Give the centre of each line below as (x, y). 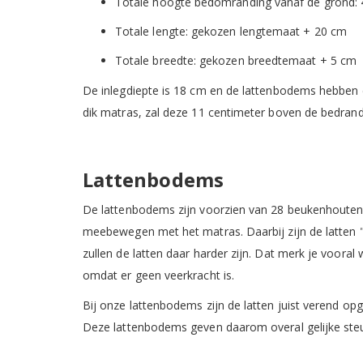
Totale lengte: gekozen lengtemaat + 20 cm (231, 31)
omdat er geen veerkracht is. (160, 275)
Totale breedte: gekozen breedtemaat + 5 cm (236, 60)
